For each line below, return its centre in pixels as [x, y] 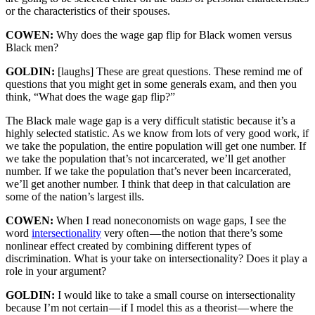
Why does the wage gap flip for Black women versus [174, 35]
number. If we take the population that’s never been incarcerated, [148, 172]
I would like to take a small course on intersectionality [176, 295]
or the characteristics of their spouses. [88, 11]
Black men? [32, 48]
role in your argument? [56, 271]
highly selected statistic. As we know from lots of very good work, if [157, 134]
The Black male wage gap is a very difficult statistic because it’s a [150, 121]
